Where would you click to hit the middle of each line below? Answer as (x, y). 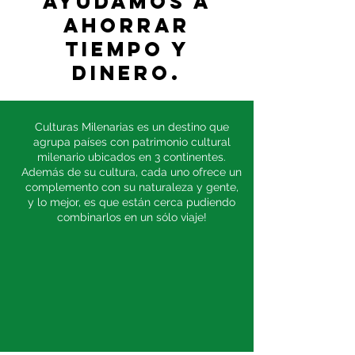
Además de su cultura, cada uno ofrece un (132, 172)
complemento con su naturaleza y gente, (132, 187)
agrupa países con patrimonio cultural (132, 142)
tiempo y (127, 49)
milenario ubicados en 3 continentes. (132, 157)
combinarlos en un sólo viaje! (132, 217)
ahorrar (127, 25)
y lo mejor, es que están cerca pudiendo (132, 202)
